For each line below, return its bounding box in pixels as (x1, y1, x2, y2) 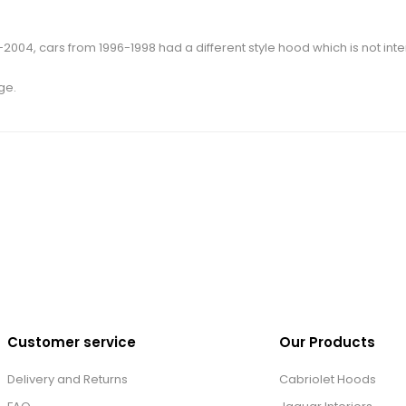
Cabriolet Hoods (279, 371, 376, 389)
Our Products (279, 333, 375, 353)
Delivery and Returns (7, 371, 128, 389)
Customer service (7, 333, 136, 353)
